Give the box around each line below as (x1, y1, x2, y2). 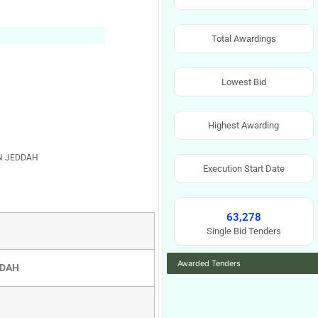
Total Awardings (211, 33, 276, 44)
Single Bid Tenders (206, 226, 281, 236)
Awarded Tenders (177, 258, 241, 268)
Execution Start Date (202, 163, 285, 174)
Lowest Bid (221, 77, 266, 87)
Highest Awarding (208, 120, 280, 131)
